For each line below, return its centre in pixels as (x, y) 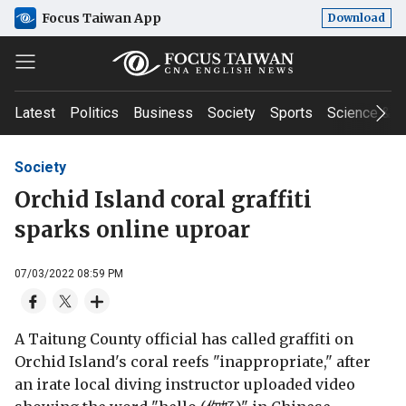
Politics (94, 113)
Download (357, 18)
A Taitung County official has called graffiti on (184, 338)
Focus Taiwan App (101, 18)
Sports (291, 113)
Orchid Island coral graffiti (163, 199)
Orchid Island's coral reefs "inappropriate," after (193, 361)
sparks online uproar (132, 229)
